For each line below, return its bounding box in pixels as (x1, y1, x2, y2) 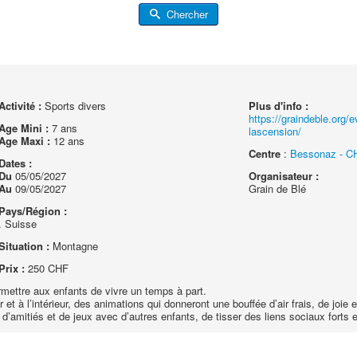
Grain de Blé (249, 181, 307, 196)
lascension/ (249, 124, 302, 139)
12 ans (49, 133, 84, 148)
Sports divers (41, 98, 106, 113)
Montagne (49, 238, 98, 253)
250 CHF (24, 261, 69, 276)
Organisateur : (249, 168, 320, 183)
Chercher (163, 6, 208, 22)
